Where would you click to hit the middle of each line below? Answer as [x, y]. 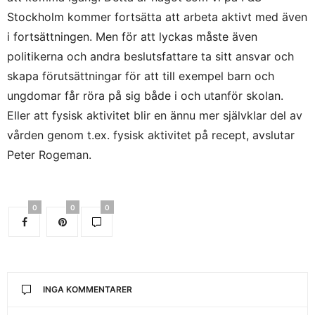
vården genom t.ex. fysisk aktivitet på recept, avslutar [151, 135]
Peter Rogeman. [49, 155]
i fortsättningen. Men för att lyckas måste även [132, 37]
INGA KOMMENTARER [88, 290]
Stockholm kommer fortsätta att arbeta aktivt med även [157, 17]
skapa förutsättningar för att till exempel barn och [141, 76]
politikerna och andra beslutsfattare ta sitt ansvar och [150, 57]
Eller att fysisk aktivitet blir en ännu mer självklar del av [155, 116]
